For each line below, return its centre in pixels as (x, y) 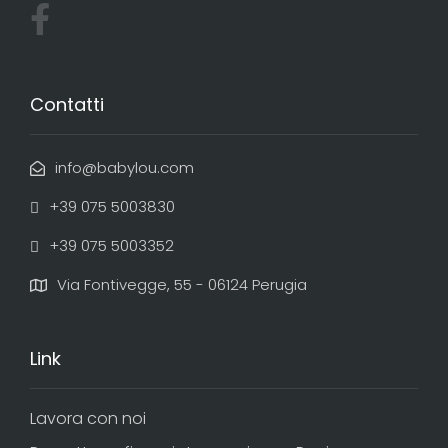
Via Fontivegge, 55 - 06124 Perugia (182, 284)
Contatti (67, 104)
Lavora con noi (88, 418)
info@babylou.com (124, 167)
